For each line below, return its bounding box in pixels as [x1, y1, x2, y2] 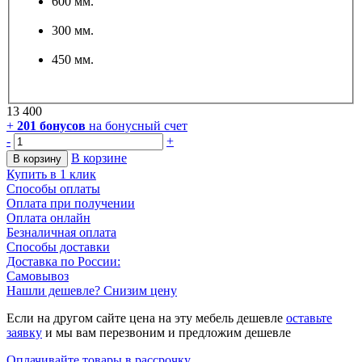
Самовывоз [6, 269, 69, 284]
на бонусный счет [89, 119, 187, 133]
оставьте [286, 311, 332, 326]
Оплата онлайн [6, 211, 90, 225]
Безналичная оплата [6, 225, 116, 240]
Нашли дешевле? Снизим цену [6, 284, 177, 298]
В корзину [13, 153, 61, 166]
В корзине [71, 151, 127, 166]
